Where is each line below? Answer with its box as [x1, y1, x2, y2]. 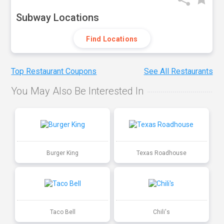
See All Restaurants [143, 66, 213, 76]
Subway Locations [16, 11, 99, 23]
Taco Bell [49, 208, 75, 215]
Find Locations [86, 35, 138, 43]
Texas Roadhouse [136, 149, 186, 156]
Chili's [152, 208, 170, 215]
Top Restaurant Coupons [11, 66, 97, 76]
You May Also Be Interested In [11, 85, 144, 97]
